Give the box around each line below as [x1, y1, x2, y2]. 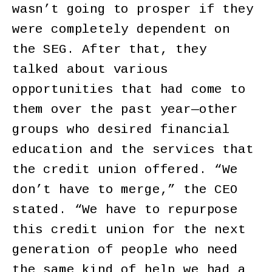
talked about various [12, 63, 168, 77]
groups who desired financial [12, 123, 230, 137]
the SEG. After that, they [12, 42, 207, 57]
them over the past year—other [12, 103, 238, 117]
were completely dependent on [12, 22, 230, 37]
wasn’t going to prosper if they [12, 2, 254, 17]
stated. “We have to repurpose [12, 203, 238, 217]
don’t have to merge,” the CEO [12, 183, 238, 197]
